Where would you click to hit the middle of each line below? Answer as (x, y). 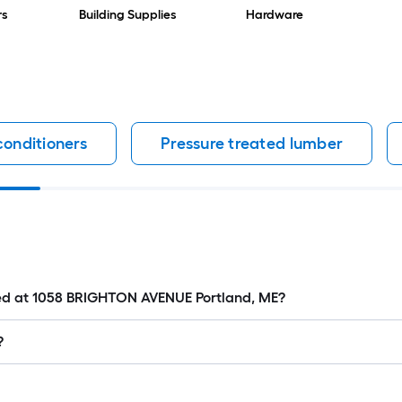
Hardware (275, 15)
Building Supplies (127, 15)
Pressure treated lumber (252, 144)
